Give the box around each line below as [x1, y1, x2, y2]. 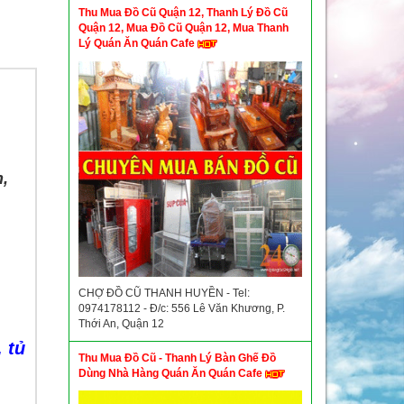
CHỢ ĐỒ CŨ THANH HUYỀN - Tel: [78, 287, 250, 299]
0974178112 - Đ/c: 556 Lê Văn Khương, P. [78, 302, 285, 315]
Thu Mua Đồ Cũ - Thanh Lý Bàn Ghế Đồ [78, 352, 276, 364]
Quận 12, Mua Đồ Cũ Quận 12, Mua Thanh [78, 22, 289, 34]
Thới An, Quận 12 [78, 317, 164, 330]
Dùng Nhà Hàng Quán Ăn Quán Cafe [78, 367, 265, 380]
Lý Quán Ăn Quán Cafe [78, 37, 197, 50]
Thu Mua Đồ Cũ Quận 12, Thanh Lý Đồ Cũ [78, 6, 288, 19]
